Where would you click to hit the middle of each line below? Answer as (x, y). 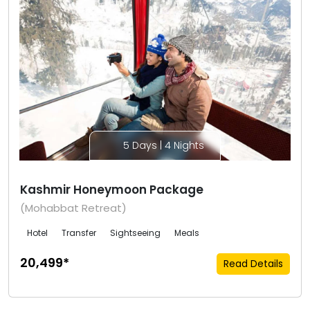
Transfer (79, 233)
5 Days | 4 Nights (162, 146)
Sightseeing (135, 233)
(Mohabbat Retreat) (73, 208)
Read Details (253, 264)
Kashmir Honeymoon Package (112, 190)
